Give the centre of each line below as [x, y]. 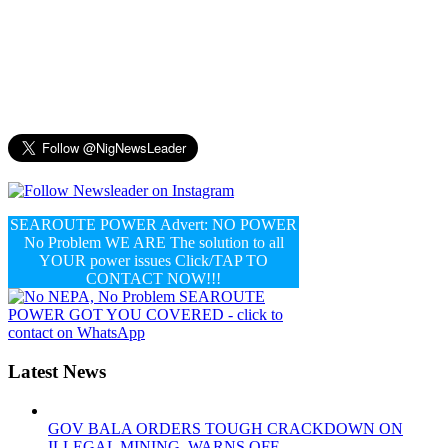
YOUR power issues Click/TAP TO [153, 261]
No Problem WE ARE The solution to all [153, 243]
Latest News [57, 372]
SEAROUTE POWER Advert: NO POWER [153, 225]
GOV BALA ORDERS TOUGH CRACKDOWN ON [225, 428]
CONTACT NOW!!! [153, 279]
